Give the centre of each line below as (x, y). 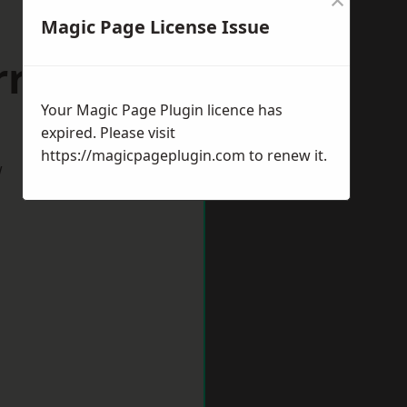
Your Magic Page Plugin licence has (162, 110)
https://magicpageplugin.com (143, 155)
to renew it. (286, 155)
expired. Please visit (108, 133)
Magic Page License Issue (155, 27)
